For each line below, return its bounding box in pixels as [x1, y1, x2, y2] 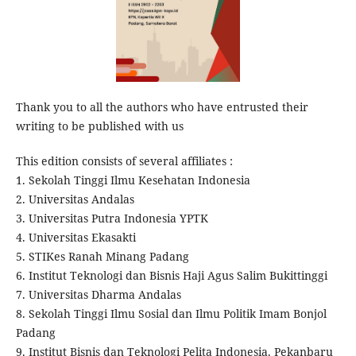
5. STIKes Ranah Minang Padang [15, 249, 189, 265]
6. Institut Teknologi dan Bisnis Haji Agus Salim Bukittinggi [15, 268, 327, 284]
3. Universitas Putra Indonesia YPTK [15, 211, 208, 226]
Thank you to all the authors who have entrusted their [15, 99, 308, 114]
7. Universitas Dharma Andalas [15, 287, 181, 303]
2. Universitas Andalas [15, 192, 134, 207]
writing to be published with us [15, 118, 184, 133]
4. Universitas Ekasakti [15, 230, 136, 246]
